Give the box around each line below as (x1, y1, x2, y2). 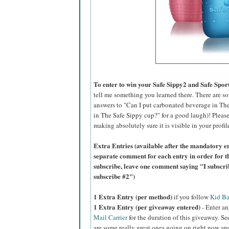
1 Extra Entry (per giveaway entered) (94, 202, 200, 212)
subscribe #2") (94, 171, 135, 181)
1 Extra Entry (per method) (94, 192, 174, 202)
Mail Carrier (94, 213, 127, 222)
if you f (174, 192, 193, 202)
